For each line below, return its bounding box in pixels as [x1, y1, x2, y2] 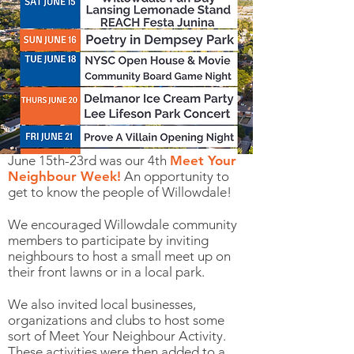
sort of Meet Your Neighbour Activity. [8, 328, 226, 344]
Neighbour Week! [8, 168, 121, 184]
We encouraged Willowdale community [8, 217, 237, 232]
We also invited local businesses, [8, 296, 196, 312]
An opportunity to [121, 168, 229, 184]
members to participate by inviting [8, 232, 209, 248]
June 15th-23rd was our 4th [8, 153, 167, 168]
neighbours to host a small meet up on [8, 248, 231, 264]
